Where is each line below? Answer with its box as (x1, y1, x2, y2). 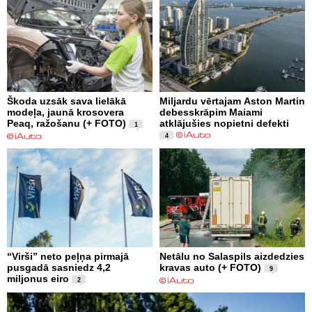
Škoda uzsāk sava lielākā (7, 95, 126, 107)
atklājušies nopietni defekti (159, 117, 289, 129)
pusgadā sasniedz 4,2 (7, 261, 111, 273)
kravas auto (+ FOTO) (159, 261, 261, 273)
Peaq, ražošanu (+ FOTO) (7, 117, 126, 129)
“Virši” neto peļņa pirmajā (7, 250, 129, 262)
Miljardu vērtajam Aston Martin (159, 95, 305, 107)
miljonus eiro (7, 272, 69, 284)
